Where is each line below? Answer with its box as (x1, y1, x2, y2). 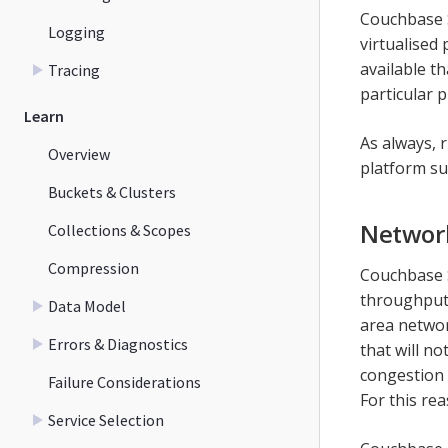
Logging (48, 21, 105, 42)
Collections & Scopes (48, 219, 191, 240)
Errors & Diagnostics (48, 333, 188, 354)
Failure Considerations (48, 371, 201, 392)
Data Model (48, 295, 126, 316)
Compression (48, 257, 139, 278)
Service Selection (48, 409, 164, 430)
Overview (48, 143, 110, 164)
